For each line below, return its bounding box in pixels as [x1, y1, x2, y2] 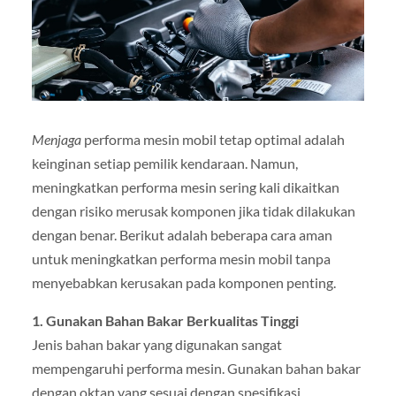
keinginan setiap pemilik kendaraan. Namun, [31, 154, 298, 171]
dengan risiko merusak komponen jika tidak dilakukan [31, 202, 355, 219]
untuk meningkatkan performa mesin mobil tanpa [31, 249, 331, 267]
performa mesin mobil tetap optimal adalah [80, 130, 345, 148]
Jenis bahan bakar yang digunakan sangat [31, 335, 282, 353]
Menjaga [31, 130, 81, 148]
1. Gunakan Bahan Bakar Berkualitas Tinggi [31, 311, 299, 329]
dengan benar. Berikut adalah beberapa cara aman [31, 225, 332, 243]
